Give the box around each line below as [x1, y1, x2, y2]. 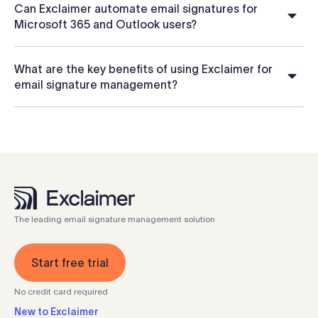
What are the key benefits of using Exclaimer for [14, 62, 273, 76]
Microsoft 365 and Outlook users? [14, 18, 197, 31]
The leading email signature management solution [14, 214, 215, 224]
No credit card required [14, 287, 108, 297]
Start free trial [31, 256, 109, 270]
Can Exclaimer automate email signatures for [14, 2, 258, 16]
